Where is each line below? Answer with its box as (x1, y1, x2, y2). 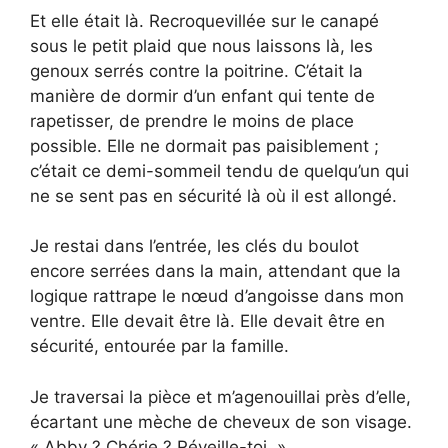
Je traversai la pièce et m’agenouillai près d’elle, (30, 386, 411, 407)
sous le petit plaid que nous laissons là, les (30, 35, 373, 56)
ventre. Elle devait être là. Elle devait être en (30, 311, 385, 332)
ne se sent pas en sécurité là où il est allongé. (30, 185, 397, 206)
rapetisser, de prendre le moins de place (30, 110, 354, 131)
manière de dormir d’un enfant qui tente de (30, 85, 375, 106)
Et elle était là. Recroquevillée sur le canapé (30, 10, 379, 31)
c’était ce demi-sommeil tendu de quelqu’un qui (30, 160, 409, 181)
